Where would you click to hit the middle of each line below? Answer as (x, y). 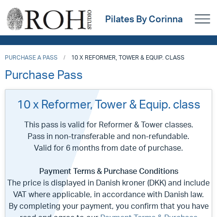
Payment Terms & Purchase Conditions (108, 171)
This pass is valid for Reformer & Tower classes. (108, 124)
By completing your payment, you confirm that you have (108, 206)
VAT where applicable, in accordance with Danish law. (108, 194)
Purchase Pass (44, 75)
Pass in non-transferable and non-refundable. (108, 136)
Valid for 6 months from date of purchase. (108, 148)
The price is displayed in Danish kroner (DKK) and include (108, 183)
